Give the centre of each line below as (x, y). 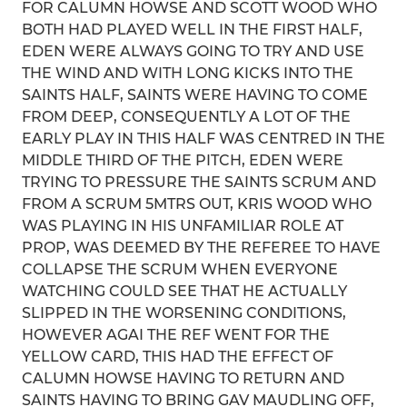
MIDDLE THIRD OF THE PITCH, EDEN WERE (183, 160)
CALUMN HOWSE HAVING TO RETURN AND (183, 378)
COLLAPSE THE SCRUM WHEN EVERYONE (180, 269)
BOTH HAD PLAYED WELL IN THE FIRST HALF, (192, 30)
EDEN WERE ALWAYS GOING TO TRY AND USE (193, 51)
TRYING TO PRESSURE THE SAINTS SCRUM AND (199, 182)
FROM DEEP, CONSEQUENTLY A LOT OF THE (186, 117)
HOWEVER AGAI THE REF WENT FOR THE (176, 335)
